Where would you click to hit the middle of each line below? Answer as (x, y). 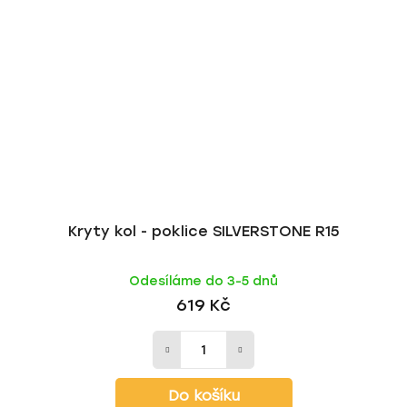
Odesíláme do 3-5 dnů (203, 281)
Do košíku (203, 396)
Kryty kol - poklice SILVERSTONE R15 (203, 231)
